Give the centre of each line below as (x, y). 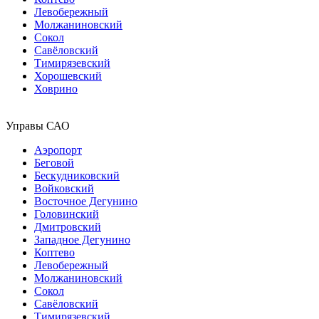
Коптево (54, 252)
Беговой (54, 162)
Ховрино (56, 88)
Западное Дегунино (82, 239)
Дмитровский (68, 226)
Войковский (64, 188)
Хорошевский (68, 75)
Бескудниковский (77, 175)
